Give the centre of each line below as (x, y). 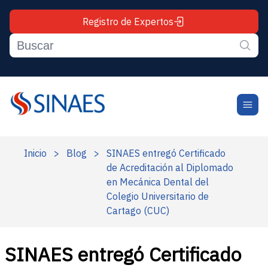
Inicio (35, 153)
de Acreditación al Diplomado (170, 167)
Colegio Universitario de (158, 196)
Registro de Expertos (128, 22)
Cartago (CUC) (138, 211)
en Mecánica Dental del (158, 182)
